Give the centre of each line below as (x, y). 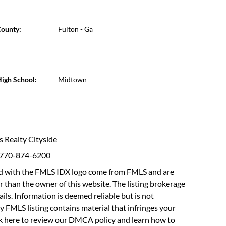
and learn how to (146, 220)
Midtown (72, 79)
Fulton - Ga (75, 29)
